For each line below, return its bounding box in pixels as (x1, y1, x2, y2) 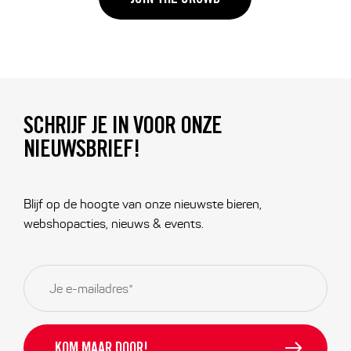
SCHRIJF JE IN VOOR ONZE (23, 116, 222, 140)
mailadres (23, 280, 78, 297)
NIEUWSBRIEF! (23, 139, 139, 164)
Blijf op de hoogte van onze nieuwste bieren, (23, 197, 262, 212)
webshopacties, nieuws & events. (23, 216, 204, 232)
